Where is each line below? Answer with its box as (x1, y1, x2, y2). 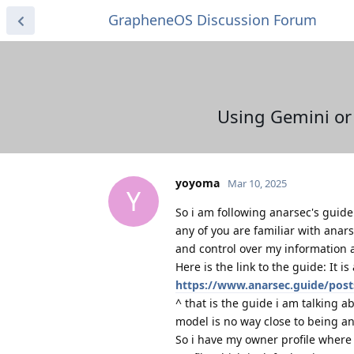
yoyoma (175, 175, 220, 190)
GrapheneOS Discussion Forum (108, 10, 317, 29)
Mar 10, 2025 (228, 175, 287, 190)
